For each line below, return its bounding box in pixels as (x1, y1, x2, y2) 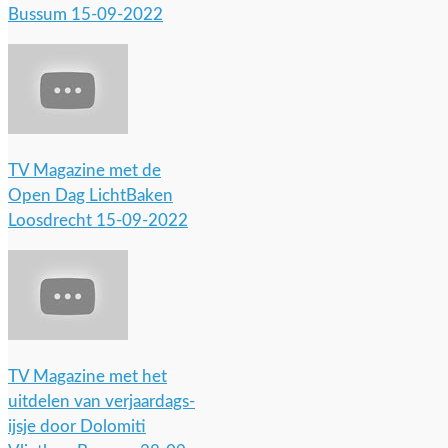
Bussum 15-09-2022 (8, 6, 163, 23)
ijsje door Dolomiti (8, 418, 146, 435)
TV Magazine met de (8, 162, 161, 179)
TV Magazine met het (8, 368, 167, 385)
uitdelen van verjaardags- (8, 393, 195, 410)
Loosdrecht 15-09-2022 (8, 212, 188, 229)
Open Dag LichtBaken (8, 187, 173, 204)
